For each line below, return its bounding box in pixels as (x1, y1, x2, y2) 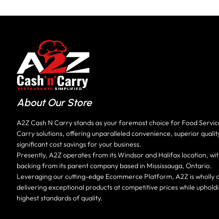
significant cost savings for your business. (17, 139, 141, 149)
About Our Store (17, 96, 92, 109)
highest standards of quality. (17, 193, 103, 202)
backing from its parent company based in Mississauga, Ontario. (17, 161, 212, 170)
